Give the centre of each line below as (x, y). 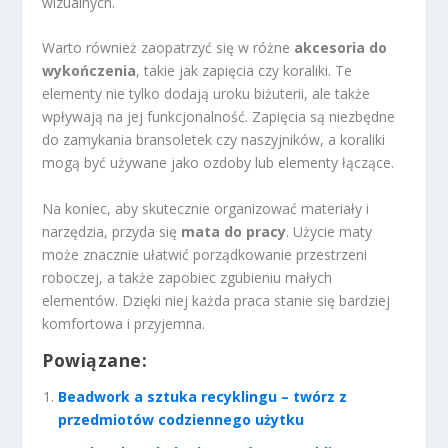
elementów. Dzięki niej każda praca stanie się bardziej (216, 300)
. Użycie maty (329, 231)
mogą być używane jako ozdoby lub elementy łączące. (218, 163)
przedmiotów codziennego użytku (181, 420)
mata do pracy (234, 231)
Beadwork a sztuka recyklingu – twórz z (203, 397)
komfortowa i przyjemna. (124, 323)
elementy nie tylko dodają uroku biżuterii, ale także (206, 94)
